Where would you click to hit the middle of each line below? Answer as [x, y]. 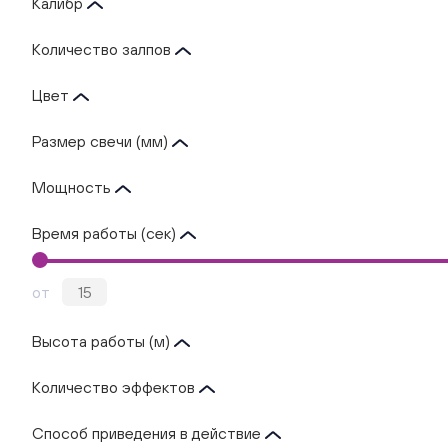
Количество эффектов [115, 387]
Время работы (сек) [106, 233]
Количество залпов [103, 49]
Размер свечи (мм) [102, 141]
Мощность [73, 187]
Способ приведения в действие [148, 433]
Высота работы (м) [103, 341]
